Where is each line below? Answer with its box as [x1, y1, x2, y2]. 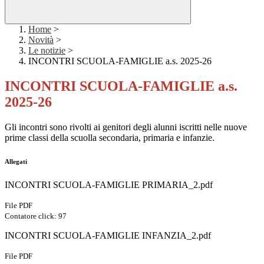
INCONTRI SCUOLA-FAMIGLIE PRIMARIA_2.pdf [5, 180, 213, 190]
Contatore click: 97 [5, 212, 67, 221]
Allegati [5, 158, 27, 166]
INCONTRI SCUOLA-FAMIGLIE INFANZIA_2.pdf [5, 230, 211, 241]
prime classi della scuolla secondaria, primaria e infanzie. [5, 133, 214, 143]
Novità [28, 35, 54, 45]
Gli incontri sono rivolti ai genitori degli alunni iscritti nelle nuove [5, 122, 247, 133]
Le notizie [28, 45, 65, 56]
